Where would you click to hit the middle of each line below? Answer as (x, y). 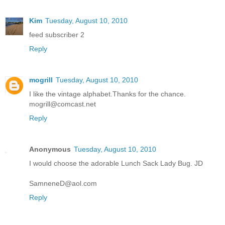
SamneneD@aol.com (63, 184)
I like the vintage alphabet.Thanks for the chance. (107, 94)
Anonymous (50, 149)
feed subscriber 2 (57, 35)
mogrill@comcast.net (63, 104)
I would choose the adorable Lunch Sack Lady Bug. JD (116, 163)
